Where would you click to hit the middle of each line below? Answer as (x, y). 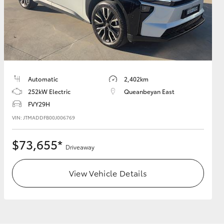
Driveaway (80, 147)
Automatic (43, 79)
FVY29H (39, 104)
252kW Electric (49, 91)
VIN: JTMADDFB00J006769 (43, 117)
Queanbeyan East (149, 91)
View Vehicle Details (108, 173)
